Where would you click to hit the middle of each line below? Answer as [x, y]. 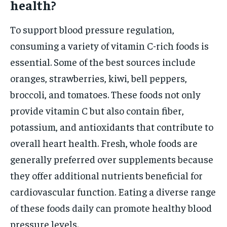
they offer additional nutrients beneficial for [106, 175]
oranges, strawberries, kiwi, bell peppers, [99, 78]
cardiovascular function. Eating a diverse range [113, 191]
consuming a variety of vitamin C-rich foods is [109, 45]
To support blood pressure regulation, [92, 29]
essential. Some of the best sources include [103, 61]
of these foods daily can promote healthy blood [111, 207]
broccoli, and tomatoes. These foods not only [105, 94]
